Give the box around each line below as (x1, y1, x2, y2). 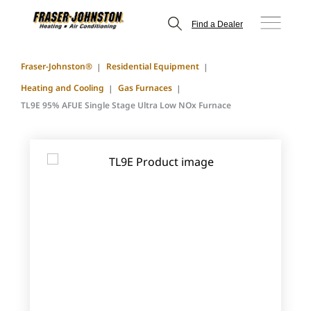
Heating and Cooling (21, 82, 104, 94)
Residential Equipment (106, 60, 199, 72)
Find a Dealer (192, 19, 243, 29)
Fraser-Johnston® (21, 60, 92, 72)
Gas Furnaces (118, 82, 172, 94)
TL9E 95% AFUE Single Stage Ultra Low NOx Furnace (21, 99, 231, 111)
